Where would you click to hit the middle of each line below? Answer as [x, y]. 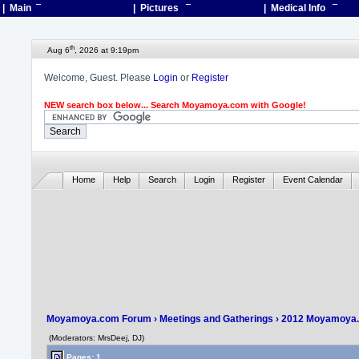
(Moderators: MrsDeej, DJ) [97, 338]
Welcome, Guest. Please [99, 78]
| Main [19, 8]
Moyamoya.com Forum [99, 319]
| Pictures [159, 8]
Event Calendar [313, 179]
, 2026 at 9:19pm [107, 50]
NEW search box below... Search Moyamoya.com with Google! [175, 105]
